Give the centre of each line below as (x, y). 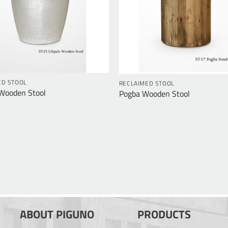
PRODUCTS (164, 214)
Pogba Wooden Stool (154, 94)
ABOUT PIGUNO (57, 214)
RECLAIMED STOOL (147, 84)
